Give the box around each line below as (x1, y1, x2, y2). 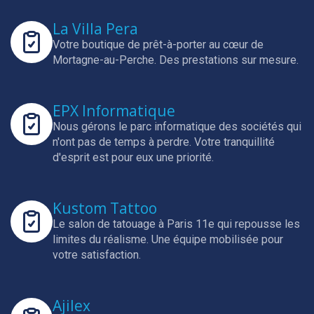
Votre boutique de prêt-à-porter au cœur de (53, 38, 264, 51)
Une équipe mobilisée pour (151, 233, 283, 246)
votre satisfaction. (53, 248, 141, 261)
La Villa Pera (53, 19, 138, 39)
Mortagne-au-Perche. (53, 53, 159, 67)
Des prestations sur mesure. (159, 53, 299, 67)
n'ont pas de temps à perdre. (53, 135, 194, 149)
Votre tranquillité (194, 135, 275, 149)
